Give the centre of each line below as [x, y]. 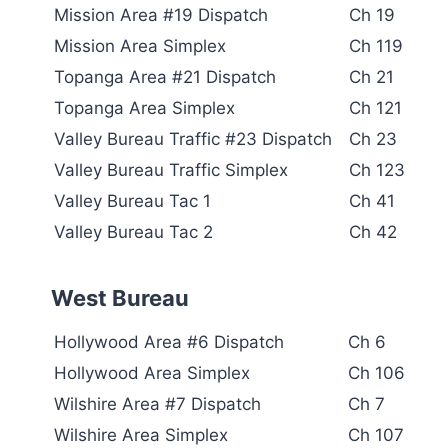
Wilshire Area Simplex [141, 434]
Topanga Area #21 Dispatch [165, 76]
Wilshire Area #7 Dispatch [157, 403]
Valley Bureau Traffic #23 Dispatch [193, 138]
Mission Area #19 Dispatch [161, 14]
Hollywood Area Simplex [152, 372]
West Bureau [120, 297]
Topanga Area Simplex [144, 107]
